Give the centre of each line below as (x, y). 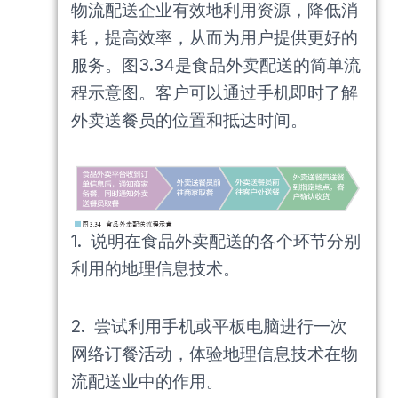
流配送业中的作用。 (147, 381)
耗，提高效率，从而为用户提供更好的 (215, 38)
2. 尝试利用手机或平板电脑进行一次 (209, 326)
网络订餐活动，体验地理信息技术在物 (215, 354)
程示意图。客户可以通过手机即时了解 (215, 93)
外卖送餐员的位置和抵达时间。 (189, 121)
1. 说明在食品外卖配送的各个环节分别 (216, 242)
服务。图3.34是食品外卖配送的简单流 (216, 66)
